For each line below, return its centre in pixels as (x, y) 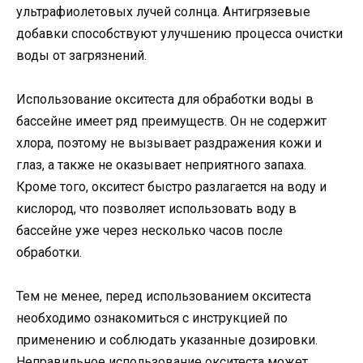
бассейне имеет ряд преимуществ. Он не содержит (171, 121)
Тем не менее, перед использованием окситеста (164, 297)
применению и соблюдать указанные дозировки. (167, 340)
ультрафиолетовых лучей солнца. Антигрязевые (163, 11)
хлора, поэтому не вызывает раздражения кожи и (169, 143)
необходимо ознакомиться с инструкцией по (152, 318)
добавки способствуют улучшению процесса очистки (179, 33)
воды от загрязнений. (81, 55)
